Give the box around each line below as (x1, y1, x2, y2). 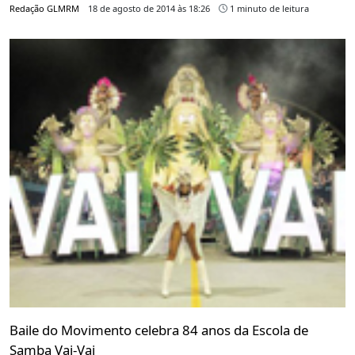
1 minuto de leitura (227, 2, 309, 14)
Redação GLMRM (10, 2, 79, 14)
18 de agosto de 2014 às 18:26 (88, 2, 210, 14)
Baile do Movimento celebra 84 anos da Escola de (10, 320, 308, 339)
